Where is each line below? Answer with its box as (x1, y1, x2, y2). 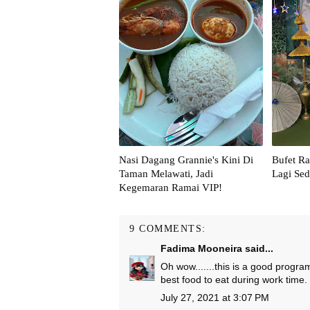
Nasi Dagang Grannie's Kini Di (119, 154, 253, 165)
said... (242, 243, 273, 254)
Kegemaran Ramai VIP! (119, 182, 222, 193)
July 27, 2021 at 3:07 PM (161, 292, 269, 303)
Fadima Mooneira (161, 243, 242, 254)
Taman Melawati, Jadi (119, 168, 213, 179)
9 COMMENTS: (129, 224, 206, 234)
